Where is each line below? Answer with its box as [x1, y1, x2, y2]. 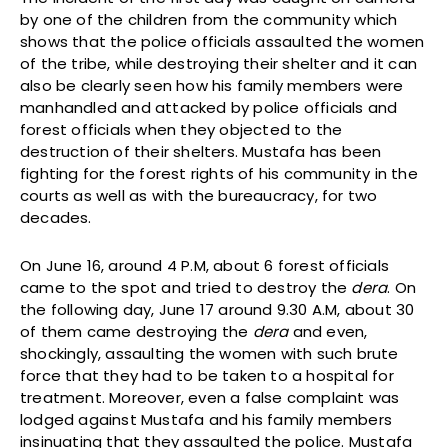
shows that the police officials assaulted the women [20, 30, 425, 52]
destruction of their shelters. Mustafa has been [20, 140, 382, 162]
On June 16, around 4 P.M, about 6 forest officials [20, 254, 390, 276]
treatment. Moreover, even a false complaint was [20, 386, 400, 408]
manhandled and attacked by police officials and [20, 96, 398, 118]
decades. [20, 206, 92, 228]
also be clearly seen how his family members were [20, 74, 404, 96]
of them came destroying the [20, 320, 253, 342]
